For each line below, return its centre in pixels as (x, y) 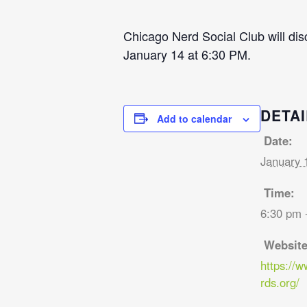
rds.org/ (280, 282)
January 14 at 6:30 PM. (187, 54)
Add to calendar (194, 118)
